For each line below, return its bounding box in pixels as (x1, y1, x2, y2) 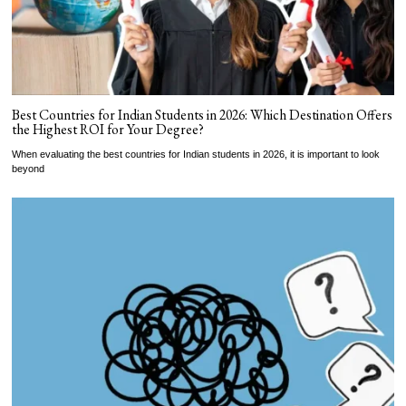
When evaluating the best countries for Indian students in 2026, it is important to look (12, 149, 381, 160)
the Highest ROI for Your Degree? (12, 120, 208, 140)
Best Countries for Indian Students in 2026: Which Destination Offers (12, 105, 393, 125)
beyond (12, 163, 45, 175)
